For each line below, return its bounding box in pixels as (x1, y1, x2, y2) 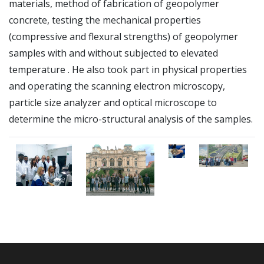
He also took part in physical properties (72, 62, 247, 76)
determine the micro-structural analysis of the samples (9, 112, 251, 126)
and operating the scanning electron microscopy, (9, 79, 225, 93)
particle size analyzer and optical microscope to (9, 95, 217, 109)
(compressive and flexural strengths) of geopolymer (9, 29, 238, 43)
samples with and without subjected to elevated (9, 46, 218, 60)
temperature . (9, 62, 72, 76)
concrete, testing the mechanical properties (9, 13, 201, 27)
